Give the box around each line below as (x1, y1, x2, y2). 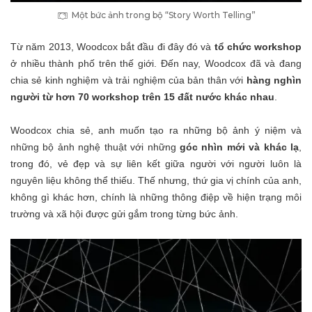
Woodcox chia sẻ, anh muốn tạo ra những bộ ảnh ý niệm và (10, 125, 302, 136)
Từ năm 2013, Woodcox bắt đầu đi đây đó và (10, 41, 214, 53)
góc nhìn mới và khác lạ (179, 141, 299, 153)
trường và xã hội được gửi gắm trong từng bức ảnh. (10, 208, 238, 220)
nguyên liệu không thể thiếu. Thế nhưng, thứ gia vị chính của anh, (10, 175, 302, 187)
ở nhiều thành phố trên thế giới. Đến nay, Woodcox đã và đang (10, 58, 302, 70)
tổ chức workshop (214, 41, 302, 53)
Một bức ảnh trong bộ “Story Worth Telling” (71, 10, 256, 21)
